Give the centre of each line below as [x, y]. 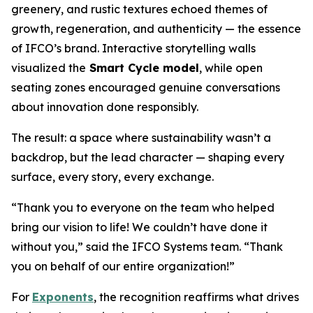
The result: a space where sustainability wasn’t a [141, 138]
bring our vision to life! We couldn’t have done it [139, 227]
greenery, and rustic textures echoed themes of [139, 9]
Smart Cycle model [143, 68]
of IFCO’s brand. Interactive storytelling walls [133, 48]
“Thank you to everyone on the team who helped [143, 208]
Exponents [63, 297]
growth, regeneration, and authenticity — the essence [156, 29]
